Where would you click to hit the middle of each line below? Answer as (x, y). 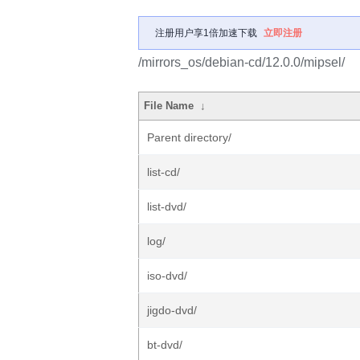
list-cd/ (164, 172)
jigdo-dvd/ (172, 310)
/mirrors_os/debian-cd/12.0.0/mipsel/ (241, 62)
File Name (169, 106)
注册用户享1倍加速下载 (206, 33)
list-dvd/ (167, 207)
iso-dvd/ (167, 276)
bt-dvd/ (165, 345)
